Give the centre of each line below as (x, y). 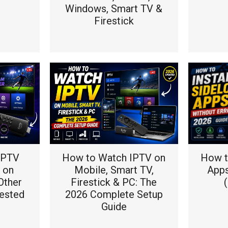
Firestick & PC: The (114, 182)
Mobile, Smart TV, (114, 170)
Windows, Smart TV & (114, 9)
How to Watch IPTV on (114, 158)
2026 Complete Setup (114, 194)
